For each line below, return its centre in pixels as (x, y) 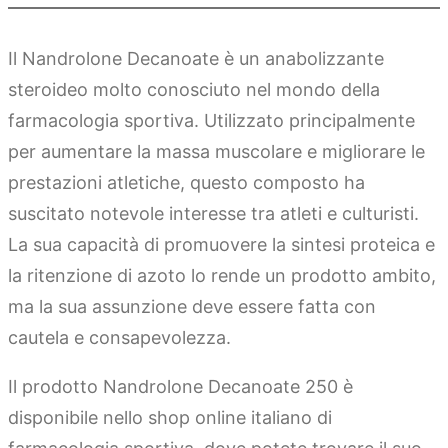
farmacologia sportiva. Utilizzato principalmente (211, 120)
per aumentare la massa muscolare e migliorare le (216, 151)
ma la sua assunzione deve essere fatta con (192, 306)
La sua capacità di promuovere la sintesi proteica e (221, 244)
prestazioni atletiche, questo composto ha (186, 182)
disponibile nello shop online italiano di (170, 417)
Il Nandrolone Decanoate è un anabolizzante (196, 58)
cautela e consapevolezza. (119, 337)
